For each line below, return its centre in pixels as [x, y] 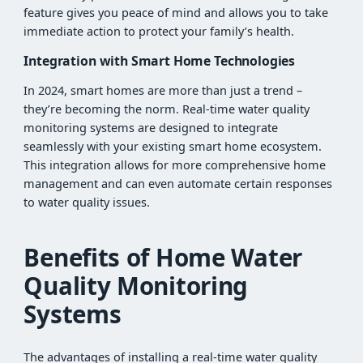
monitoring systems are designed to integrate [151, 127]
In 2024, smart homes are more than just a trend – [163, 90]
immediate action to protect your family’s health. [159, 31]
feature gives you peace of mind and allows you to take [176, 13]
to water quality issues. [87, 202]
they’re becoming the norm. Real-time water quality [167, 109]
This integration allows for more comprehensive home [175, 164]
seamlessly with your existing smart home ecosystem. [173, 146]
